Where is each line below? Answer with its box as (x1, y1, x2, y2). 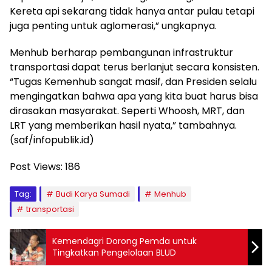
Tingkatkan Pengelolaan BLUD (52, 246, 176, 259)
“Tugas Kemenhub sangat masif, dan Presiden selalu (10, 75, 257, 89)
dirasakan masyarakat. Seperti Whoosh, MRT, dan (10, 104, 245, 118)
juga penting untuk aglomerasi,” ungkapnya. (10, 19, 217, 33)
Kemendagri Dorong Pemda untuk (52, 235, 197, 248)
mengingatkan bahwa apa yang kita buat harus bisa (10, 89, 258, 104)
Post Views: (10, 160, 63, 174)
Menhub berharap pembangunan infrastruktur (10, 46, 233, 60)
